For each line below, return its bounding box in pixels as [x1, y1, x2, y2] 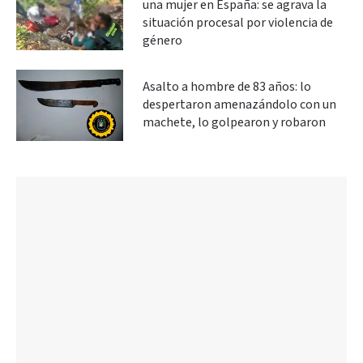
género [143, 32, 182, 49]
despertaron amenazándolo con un [143, 96, 336, 113]
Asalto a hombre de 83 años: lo [143, 78, 311, 96]
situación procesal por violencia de [143, 14, 333, 32]
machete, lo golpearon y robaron [143, 113, 326, 131]
